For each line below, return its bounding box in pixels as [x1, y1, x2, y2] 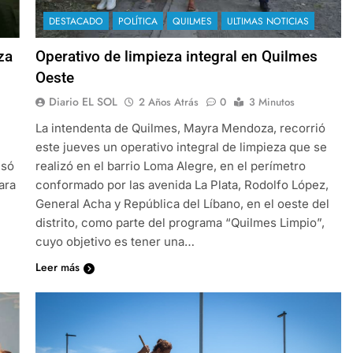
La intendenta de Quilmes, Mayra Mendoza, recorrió [35, 120, 325, 136]
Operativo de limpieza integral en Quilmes [35, 46, 318, 65]
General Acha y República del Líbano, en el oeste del [35, 195, 329, 211]
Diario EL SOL [48, 93, 117, 110]
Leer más [35, 258, 80, 275]
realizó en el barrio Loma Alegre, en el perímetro [35, 158, 306, 173]
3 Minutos [248, 94, 295, 110]
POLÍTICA [117, 13, 158, 28]
